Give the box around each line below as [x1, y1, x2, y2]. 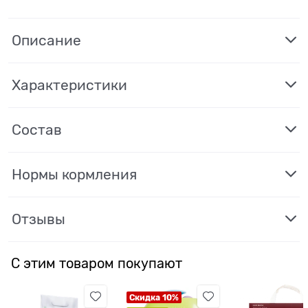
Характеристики [12, 76, 127, 93]
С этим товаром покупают [11, 255, 182, 272]
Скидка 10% [129, 293, 179, 303]
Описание [12, 32, 81, 49]
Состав [12, 121, 62, 138]
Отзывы [12, 210, 65, 228]
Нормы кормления [12, 166, 137, 183]
